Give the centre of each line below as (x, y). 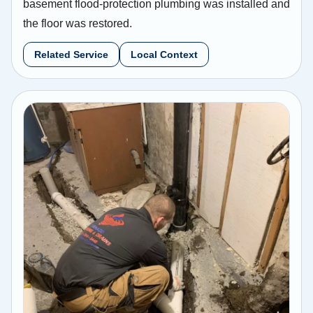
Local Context (164, 55)
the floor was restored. (78, 24)
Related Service (71, 55)
